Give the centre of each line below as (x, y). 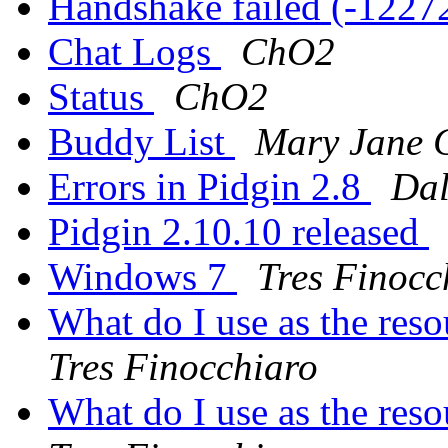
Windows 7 (142, 277)
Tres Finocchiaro (183, 367)
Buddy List (141, 142)
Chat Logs (134, 52)
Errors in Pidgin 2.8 (209, 187)
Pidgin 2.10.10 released (238, 232)
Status (101, 97)
